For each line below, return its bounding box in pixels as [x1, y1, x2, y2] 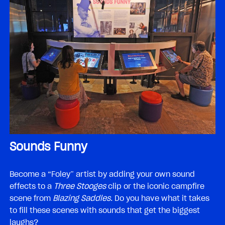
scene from [10, 194, 53, 203]
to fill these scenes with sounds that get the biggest [10, 206, 200, 215]
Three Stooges [54, 182, 106, 191]
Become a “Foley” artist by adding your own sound [10, 170, 195, 179]
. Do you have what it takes [110, 194, 209, 203]
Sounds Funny [10, 141, 87, 154]
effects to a [10, 182, 54, 191]
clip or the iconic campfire [106, 182, 204, 191]
